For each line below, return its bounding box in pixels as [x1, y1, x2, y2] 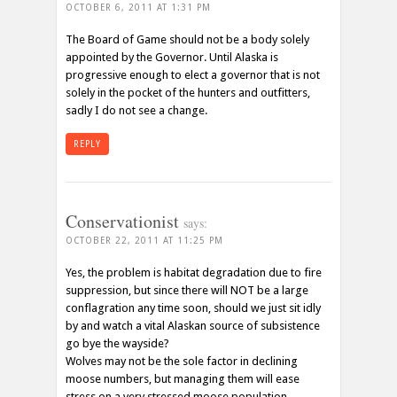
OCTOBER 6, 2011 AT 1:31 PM [66, 2, 211, 12]
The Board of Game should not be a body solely [66, 32, 309, 46]
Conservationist [66, 208, 183, 233]
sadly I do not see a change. [66, 103, 207, 117]
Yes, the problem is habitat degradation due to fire [66, 265, 322, 279]
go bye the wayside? [66, 336, 169, 350]
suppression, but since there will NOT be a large [66, 283, 308, 297]
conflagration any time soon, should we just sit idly [66, 300, 321, 315]
